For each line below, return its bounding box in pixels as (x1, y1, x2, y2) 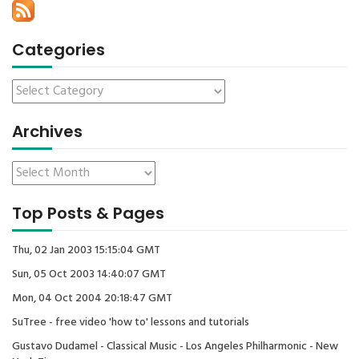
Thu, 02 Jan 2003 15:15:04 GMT (12, 241, 160, 260)
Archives (12, 120, 83, 143)
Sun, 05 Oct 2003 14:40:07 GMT (12, 265, 166, 284)
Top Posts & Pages (12, 202, 164, 224)
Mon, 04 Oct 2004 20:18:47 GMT (12, 289, 172, 308)
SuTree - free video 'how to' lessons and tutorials (12, 313, 249, 332)
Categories (12, 38, 105, 61)
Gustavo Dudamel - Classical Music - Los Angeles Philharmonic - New (12, 337, 338, 356)
